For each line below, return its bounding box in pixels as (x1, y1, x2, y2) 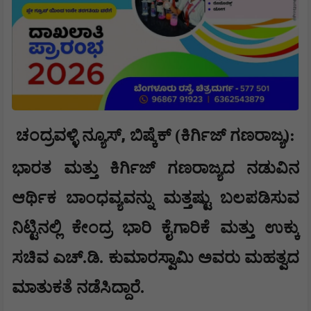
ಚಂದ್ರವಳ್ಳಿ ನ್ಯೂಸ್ (12, 126, 121, 145)
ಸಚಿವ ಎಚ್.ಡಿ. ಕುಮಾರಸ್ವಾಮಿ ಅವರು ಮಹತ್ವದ (12, 249, 299, 267)
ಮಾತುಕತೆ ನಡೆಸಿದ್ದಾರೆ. (12, 278, 144, 297)
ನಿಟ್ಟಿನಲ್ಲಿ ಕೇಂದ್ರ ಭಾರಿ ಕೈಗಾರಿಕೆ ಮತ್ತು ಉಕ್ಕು (12, 219, 299, 237)
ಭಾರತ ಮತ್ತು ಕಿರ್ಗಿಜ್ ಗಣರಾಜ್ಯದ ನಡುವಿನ (12, 159, 299, 178)
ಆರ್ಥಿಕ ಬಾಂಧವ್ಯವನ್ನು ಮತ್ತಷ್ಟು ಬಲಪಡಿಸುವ (12, 189, 299, 208)
